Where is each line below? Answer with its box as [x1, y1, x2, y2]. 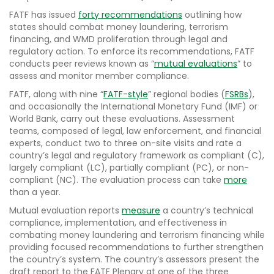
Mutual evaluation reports [9, 204, 122, 217]
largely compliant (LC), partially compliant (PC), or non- [9, 161, 249, 174]
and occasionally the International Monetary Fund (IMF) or [9, 100, 257, 113]
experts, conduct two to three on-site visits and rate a [9, 137, 242, 150]
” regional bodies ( [148, 88, 225, 101]
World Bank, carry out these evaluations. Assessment [9, 113, 235, 125]
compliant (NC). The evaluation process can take [9, 174, 224, 187]
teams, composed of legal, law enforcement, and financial [9, 125, 261, 138]
